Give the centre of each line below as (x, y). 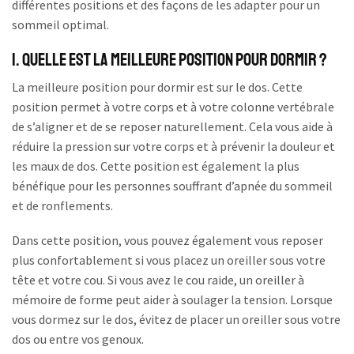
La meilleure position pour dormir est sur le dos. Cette (157, 87)
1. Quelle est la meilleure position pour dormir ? (169, 60)
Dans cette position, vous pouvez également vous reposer (168, 240)
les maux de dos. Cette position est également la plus (156, 166)
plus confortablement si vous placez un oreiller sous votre (169, 260)
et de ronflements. (62, 206)
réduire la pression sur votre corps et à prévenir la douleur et (173, 147)
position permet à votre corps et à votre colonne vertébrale (173, 107)
